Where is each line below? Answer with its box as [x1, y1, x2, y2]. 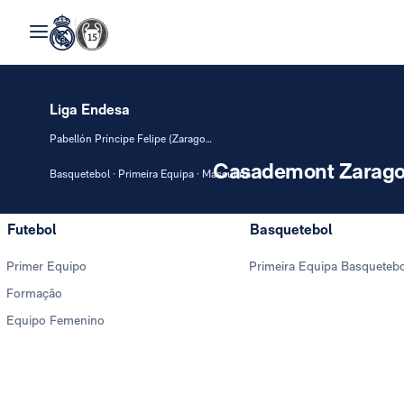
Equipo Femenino [6, 313, 105, 327]
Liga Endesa [50, 101, 130, 118]
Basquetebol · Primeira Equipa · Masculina [50, 168, 251, 180]
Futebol [7, 221, 56, 238]
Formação [6, 286, 62, 300]
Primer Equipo [6, 259, 87, 273]
